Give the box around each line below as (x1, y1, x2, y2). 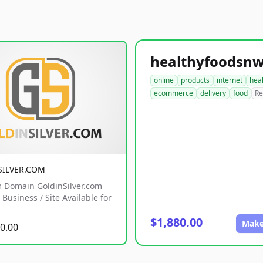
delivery (200, 88, 226, 98)
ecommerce (154, 88, 193, 98)
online (154, 75, 174, 85)
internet (217, 75, 242, 85)
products (181, 75, 210, 85)
